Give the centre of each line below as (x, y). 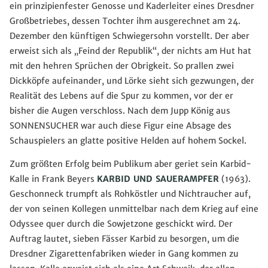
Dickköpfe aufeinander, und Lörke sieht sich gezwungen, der (132, 81)
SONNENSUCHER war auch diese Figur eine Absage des (121, 126)
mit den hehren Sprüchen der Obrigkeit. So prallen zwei (122, 66)
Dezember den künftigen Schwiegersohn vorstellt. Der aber (130, 36)
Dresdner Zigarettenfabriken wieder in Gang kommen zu (124, 254)
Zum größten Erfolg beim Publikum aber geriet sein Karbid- (130, 164)
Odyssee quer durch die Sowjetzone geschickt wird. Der (121, 224)
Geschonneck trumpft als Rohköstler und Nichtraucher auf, (130, 194)
